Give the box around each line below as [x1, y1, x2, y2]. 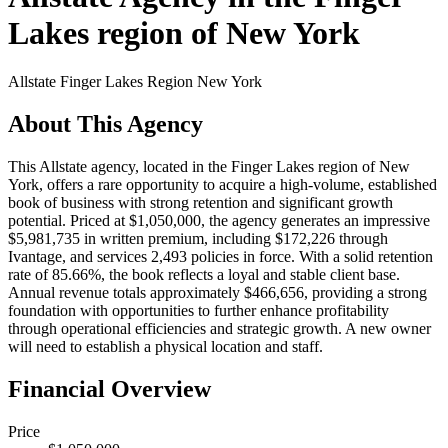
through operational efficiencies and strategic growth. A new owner [8, 319, 431, 337]
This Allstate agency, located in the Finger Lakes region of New [8, 157, 410, 175]
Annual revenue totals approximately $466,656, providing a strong [8, 283, 427, 301]
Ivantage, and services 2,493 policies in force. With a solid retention [8, 247, 433, 265]
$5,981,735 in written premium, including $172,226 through [8, 229, 388, 247]
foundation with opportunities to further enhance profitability [8, 301, 389, 319]
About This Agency [8, 110, 203, 137]
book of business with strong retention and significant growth [8, 193, 393, 211]
